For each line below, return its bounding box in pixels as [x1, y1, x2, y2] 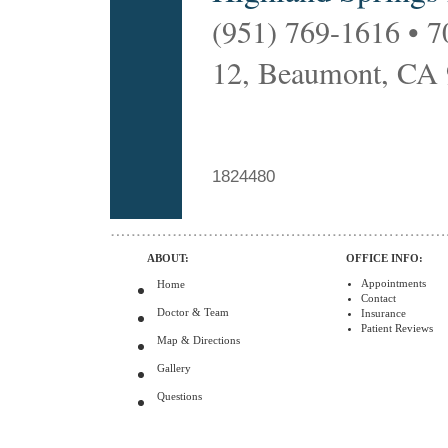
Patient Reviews [361, 322, 433, 334]
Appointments [361, 277, 426, 289]
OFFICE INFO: [346, 252, 423, 264]
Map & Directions [157, 334, 240, 358]
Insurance [361, 307, 406, 319]
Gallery [157, 362, 191, 386]
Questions [157, 390, 202, 414]
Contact [361, 292, 396, 304]
